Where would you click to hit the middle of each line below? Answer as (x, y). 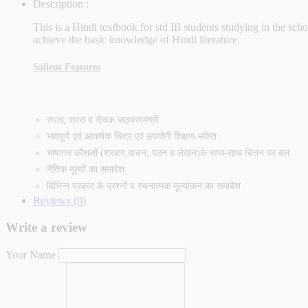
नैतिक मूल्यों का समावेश (86, 170)
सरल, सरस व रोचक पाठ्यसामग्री (103, 120)
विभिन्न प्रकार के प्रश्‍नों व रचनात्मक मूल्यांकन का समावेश (144, 186)
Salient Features (67, 67)
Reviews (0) (59, 201)
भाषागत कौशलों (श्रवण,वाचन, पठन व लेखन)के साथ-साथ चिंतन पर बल (168, 153)
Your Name (31, 254)
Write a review (46, 228)
